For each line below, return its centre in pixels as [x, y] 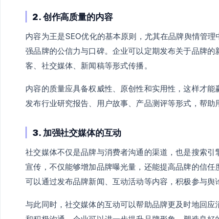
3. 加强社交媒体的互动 [77, 133]
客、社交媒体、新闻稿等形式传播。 [89, 65]
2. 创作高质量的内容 [73, 16]
